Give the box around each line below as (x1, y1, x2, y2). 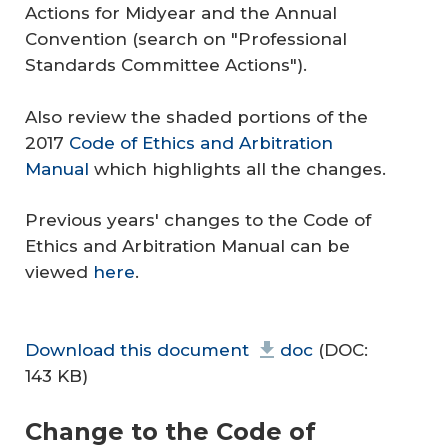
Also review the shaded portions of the (25, 106, 368, 127)
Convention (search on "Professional (25, 29, 347, 49)
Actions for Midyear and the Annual (25, 3, 337, 23)
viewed (25, 262, 93, 282)
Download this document (25, 339, 249, 360)
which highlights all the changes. (89, 158, 386, 179)
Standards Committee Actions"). (25, 55, 307, 75)
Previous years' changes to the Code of (25, 210, 371, 230)
